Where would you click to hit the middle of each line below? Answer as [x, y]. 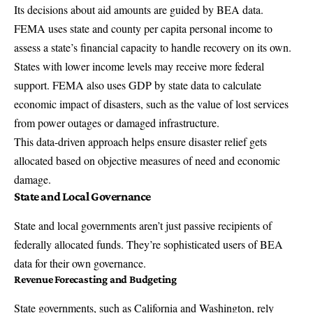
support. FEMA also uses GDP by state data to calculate [138, 85]
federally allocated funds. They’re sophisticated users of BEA [148, 244]
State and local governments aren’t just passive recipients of [143, 225]
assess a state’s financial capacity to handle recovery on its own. [153, 47]
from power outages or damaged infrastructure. [117, 122]
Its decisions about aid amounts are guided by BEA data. [139, 9]
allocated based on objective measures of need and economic [147, 160]
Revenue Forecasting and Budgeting [96, 279]
